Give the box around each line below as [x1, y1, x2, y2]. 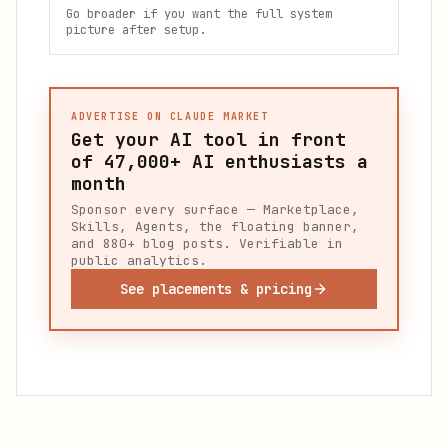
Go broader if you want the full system [66, 6, 332, 22]
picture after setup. [66, 22, 206, 38]
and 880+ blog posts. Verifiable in [71, 235, 343, 252]
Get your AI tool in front [71, 128, 346, 151]
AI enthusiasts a [181, 150, 368, 173]
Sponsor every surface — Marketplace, [71, 201, 359, 218]
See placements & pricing [120, 280, 312, 298]
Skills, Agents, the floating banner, [71, 218, 359, 235]
